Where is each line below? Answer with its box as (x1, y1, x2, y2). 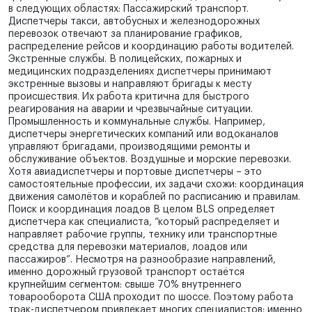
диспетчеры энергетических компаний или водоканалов (8, 130, 279, 140)
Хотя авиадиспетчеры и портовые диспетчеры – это (8, 167, 262, 178)
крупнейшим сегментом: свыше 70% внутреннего (8, 280, 242, 290)
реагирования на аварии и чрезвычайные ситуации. (8, 104, 253, 115)
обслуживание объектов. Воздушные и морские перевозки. (8, 155, 291, 165)
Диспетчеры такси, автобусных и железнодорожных (8, 17, 260, 27)
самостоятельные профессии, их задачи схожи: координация (8, 180, 304, 190)
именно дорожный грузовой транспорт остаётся (8, 267, 244, 278)
